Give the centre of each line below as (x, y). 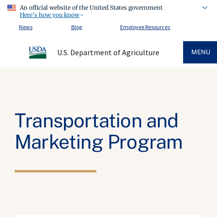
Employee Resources (145, 27)
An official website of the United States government (91, 8)
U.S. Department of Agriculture (108, 52)
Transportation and (97, 120)
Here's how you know (50, 15)
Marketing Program (99, 142)
